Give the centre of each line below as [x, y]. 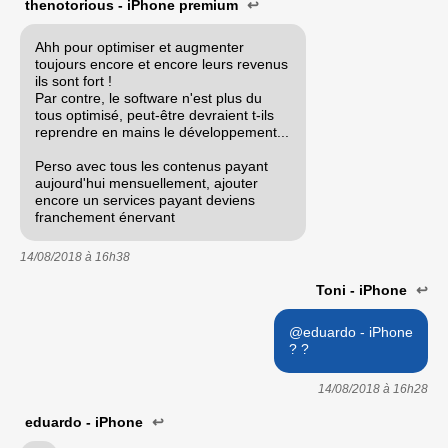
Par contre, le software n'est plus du [148, 97]
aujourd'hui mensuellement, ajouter [146, 182]
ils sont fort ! [73, 80]
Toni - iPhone [363, 289]
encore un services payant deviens [145, 199]
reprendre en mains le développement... [162, 131]
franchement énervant [105, 216]
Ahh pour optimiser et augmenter [139, 46]
